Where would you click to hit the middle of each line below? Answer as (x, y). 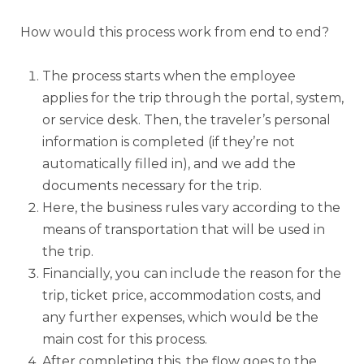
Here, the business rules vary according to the (191, 207)
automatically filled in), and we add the (169, 163)
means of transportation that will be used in (184, 229)
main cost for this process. (125, 339)
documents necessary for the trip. (152, 185)
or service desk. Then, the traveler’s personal (186, 119)
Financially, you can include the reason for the (192, 273)
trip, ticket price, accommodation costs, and (182, 295)
